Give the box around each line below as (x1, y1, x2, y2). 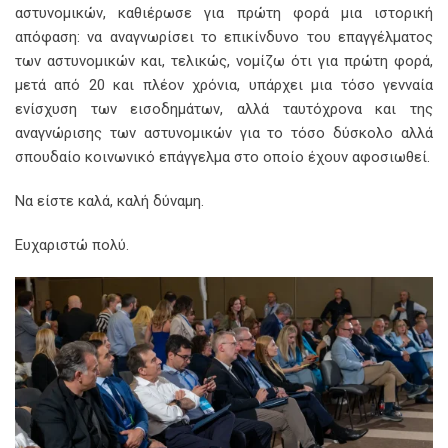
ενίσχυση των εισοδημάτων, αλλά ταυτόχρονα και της (15, 100, 433, 119)
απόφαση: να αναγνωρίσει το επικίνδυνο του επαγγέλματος (15, 28, 433, 47)
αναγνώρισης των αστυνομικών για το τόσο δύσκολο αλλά (15, 124, 433, 143)
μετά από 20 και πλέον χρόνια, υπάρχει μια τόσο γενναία (15, 76, 433, 95)
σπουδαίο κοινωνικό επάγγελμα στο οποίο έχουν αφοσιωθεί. (15, 148, 430, 167)
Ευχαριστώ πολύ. (15, 236, 129, 255)
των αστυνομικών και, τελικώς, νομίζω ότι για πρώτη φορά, (15, 52, 433, 71)
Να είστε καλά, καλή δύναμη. (15, 192, 204, 211)
